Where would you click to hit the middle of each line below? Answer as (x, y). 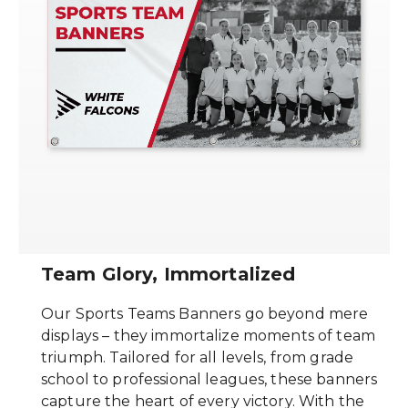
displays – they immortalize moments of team (209, 336)
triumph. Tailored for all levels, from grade (198, 358)
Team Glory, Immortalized (168, 274)
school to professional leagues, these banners (209, 380)
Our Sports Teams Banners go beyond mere (205, 314)
